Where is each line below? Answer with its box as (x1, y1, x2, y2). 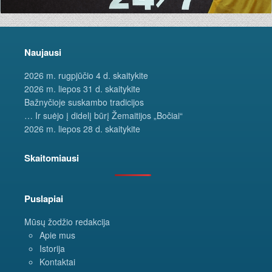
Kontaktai (39, 255, 75, 268)
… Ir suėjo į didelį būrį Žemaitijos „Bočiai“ (24, 109, 183, 121)
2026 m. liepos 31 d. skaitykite (24, 82, 140, 95)
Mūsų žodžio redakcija (24, 215, 110, 228)
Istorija (39, 242, 65, 254)
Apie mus (39, 228, 75, 241)
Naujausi (24, 45, 61, 59)
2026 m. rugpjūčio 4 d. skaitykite (24, 69, 148, 81)
